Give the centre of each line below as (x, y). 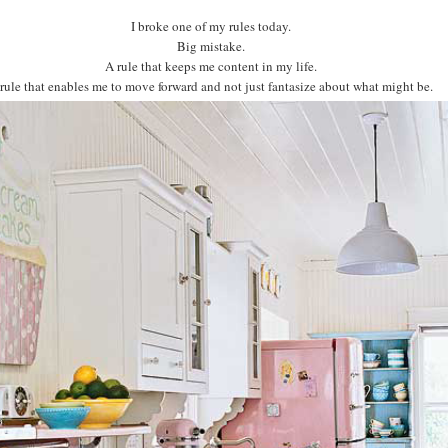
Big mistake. (210, 45)
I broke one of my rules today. (210, 25)
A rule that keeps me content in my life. (210, 65)
